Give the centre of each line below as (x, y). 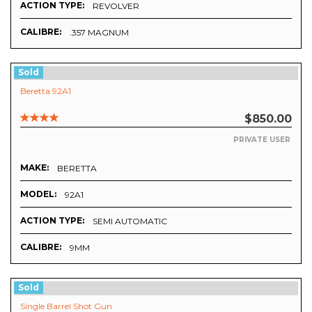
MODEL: (38, 194)
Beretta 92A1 (46, 91)
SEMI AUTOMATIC (130, 221)
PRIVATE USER (262, 140)
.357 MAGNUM (99, 32)
